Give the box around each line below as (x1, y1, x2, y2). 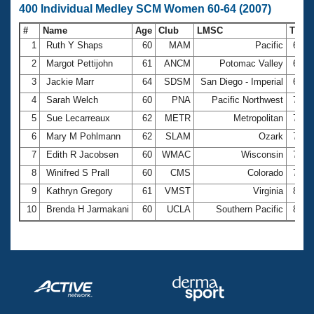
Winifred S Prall (43, 167, 112, 178)
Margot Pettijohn (43, 57, 116, 69)
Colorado (245, 167, 286, 178)
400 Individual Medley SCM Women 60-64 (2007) (19, 2, 271, 15)
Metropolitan (231, 112, 286, 123)
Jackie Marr (43, 76, 97, 87)
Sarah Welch (43, 94, 101, 105)
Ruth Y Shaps (43, 39, 106, 50)
